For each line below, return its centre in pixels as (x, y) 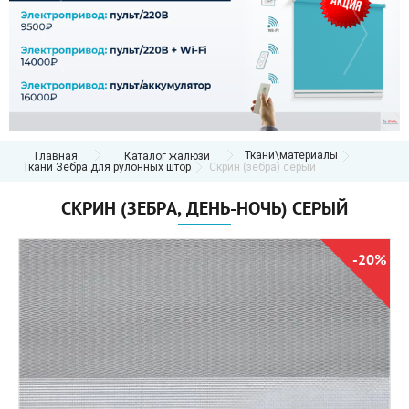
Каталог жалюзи (167, 157)
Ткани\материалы (291, 156)
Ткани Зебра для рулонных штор (107, 168)
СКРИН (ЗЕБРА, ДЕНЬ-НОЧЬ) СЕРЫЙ (204, 209)
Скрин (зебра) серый (262, 168)
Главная (56, 157)
